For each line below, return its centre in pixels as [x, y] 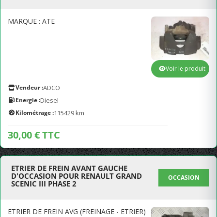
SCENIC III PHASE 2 [44, 184]
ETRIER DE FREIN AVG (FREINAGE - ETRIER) [77, 211]
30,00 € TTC [34, 135]
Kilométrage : [35, 113]
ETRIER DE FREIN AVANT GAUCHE [69, 168]
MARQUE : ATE [31, 21]
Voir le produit [186, 69]
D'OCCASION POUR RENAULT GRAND [77, 176]
